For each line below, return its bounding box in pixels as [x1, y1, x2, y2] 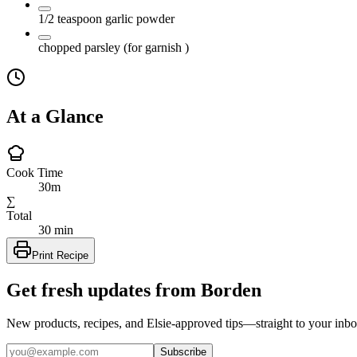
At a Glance [6, 105, 104, 127]
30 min [38, 222, 73, 237]
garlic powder [105, 11, 175, 25]
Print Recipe [32, 249, 88, 261]
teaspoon [57, 11, 105, 25]
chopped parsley [38, 40, 120, 54]
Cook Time [6, 165, 63, 179]
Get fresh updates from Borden [6, 279, 261, 300]
